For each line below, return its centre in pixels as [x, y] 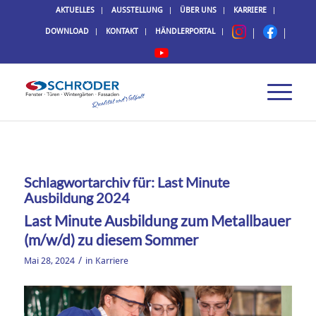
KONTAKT [122, 31]
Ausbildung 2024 [77, 197]
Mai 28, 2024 [49, 261]
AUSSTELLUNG [137, 10]
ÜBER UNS [198, 10]
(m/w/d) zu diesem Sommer [111, 239]
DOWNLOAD [67, 31]
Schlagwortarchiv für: [90, 182]
